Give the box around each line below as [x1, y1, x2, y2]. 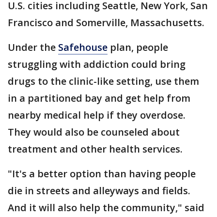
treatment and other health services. [8, 142, 183, 155]
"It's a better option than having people [8, 167, 196, 180]
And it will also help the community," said [8, 201, 204, 214]
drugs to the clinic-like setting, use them [8, 74, 199, 88]
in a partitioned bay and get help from [8, 91, 190, 105]
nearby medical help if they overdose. [8, 108, 186, 122]
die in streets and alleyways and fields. [8, 184, 190, 197]
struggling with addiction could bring [8, 57, 186, 71]
